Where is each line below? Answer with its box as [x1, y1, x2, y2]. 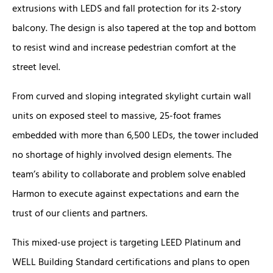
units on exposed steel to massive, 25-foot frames [12, 107, 221, 124]
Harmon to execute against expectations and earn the [12, 185, 239, 202]
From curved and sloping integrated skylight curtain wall [12, 88, 251, 104]
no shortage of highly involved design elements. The [12, 146, 232, 163]
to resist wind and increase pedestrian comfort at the [12, 39, 236, 55]
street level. [12, 58, 60, 75]
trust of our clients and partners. [12, 205, 147, 221]
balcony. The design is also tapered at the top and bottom [12, 19, 256, 36]
